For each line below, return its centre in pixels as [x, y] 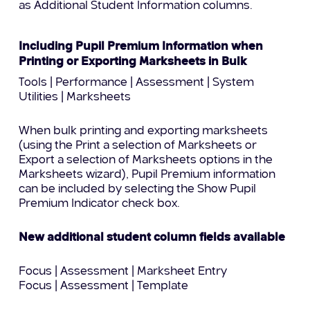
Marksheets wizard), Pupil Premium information [147, 174]
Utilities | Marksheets [75, 97]
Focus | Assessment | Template [104, 286]
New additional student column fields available [152, 237]
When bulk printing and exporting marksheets [144, 131]
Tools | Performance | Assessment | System [137, 82]
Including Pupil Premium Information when [141, 46]
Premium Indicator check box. [100, 203]
